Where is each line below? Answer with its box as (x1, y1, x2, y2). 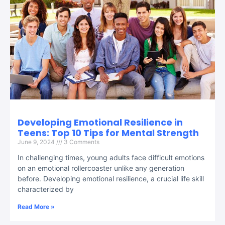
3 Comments (62, 138, 99, 146)
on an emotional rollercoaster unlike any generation (18, 163, 184, 172)
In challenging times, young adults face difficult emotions (18, 153, 204, 162)
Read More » (18, 202, 55, 210)
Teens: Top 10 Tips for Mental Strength (18, 126, 199, 139)
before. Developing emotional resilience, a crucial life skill (18, 174, 204, 183)
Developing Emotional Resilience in (18, 116, 183, 129)
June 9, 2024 (18, 138, 56, 146)
